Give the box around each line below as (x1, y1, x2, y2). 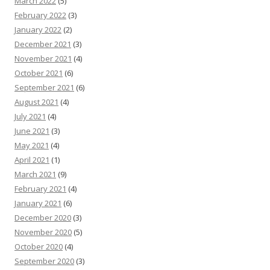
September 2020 (14, 256, 74, 266)
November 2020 (14, 227, 72, 237)
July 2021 (14, 111, 46, 122)
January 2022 (14, 24, 61, 35)
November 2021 (14, 53, 72, 64)
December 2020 (14, 212, 71, 223)
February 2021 (14, 183, 66, 194)
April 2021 (14, 154, 49, 165)
